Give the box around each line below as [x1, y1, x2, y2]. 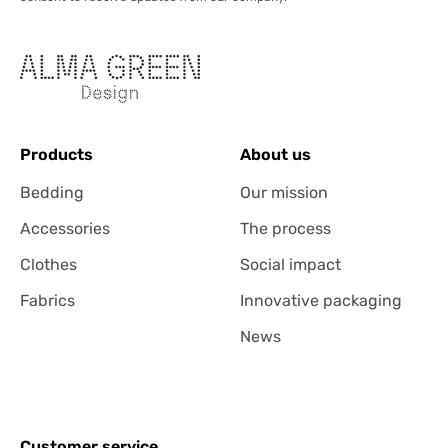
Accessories [20, 218, 110, 238]
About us [240, 144, 311, 164]
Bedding [20, 182, 84, 202]
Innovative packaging [240, 290, 402, 310]
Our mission [240, 182, 328, 202]
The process [240, 218, 331, 238]
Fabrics [20, 290, 75, 310]
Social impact [240, 254, 341, 274]
